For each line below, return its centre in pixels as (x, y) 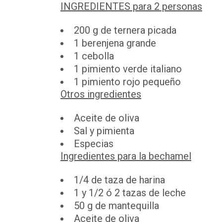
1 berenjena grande (115, 43)
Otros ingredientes (101, 94)
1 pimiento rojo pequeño (127, 82)
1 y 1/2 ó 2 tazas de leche (130, 193)
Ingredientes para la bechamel (126, 156)
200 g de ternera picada (125, 30)
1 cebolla (94, 56)
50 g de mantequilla (116, 206)
